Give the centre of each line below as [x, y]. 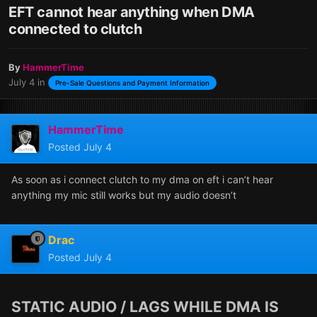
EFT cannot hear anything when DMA [132, 12]
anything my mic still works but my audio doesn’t [125, 195]
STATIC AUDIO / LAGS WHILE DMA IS [145, 306]
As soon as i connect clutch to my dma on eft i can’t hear [142, 180]
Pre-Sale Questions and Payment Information [132, 83]
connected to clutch [75, 29]
